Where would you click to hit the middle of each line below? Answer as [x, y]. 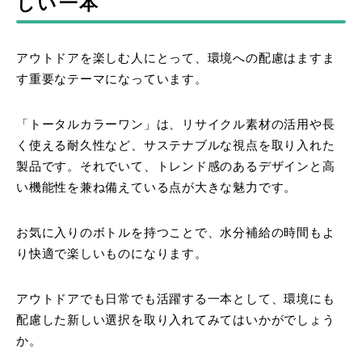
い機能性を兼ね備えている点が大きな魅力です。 [157, 188]
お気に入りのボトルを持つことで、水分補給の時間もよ [176, 233]
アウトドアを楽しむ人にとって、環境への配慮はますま [176, 59]
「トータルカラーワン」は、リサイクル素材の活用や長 [176, 125]
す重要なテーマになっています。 [112, 80]
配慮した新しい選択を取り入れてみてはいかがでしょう [176, 320]
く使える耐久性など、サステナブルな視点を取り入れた [176, 146]
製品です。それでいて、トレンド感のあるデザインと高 [176, 167]
